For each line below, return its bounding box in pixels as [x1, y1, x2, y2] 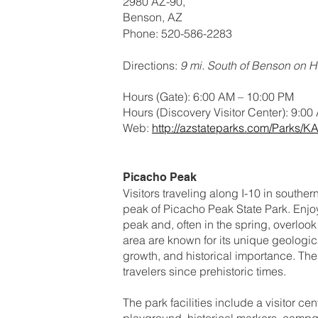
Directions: [123, 57, 180, 72]
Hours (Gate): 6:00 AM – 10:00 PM [123, 89, 294, 104]
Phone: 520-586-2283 [123, 26, 232, 40]
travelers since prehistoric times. [123, 263, 286, 278]
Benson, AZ [123, 9, 182, 24]
